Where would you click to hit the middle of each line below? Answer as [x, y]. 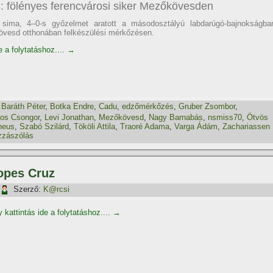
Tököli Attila [94, 126]
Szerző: [27, 190]
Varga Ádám [196, 126]
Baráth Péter [23, 107]
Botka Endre [72, 107]
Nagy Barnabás [176, 117]
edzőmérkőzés [148, 107]
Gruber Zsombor [207, 107]
